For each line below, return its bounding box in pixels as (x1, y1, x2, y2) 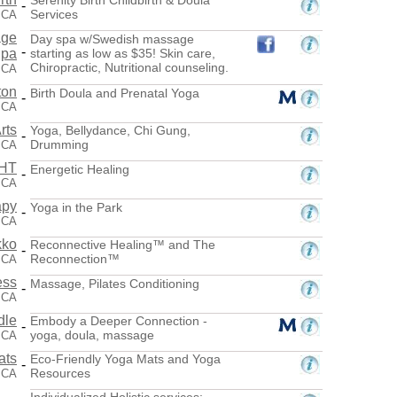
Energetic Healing (30, 161, 129, 176)
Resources (30, 365, 90, 380)
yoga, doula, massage (30, 327, 154, 342)
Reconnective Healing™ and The (30, 237, 215, 252)
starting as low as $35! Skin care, (30, 45, 215, 60)
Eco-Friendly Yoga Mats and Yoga (30, 351, 221, 366)
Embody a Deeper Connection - (30, 313, 207, 328)
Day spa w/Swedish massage (30, 31, 194, 46)
